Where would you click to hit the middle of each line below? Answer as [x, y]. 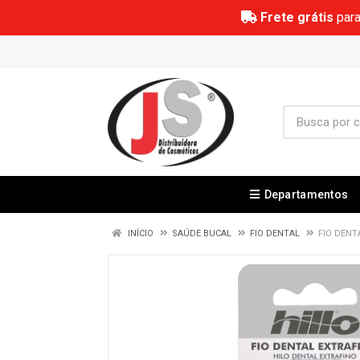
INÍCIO [139, 233]
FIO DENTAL [275, 233]
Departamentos [306, 194]
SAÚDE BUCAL [202, 233]
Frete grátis [297, 17]
